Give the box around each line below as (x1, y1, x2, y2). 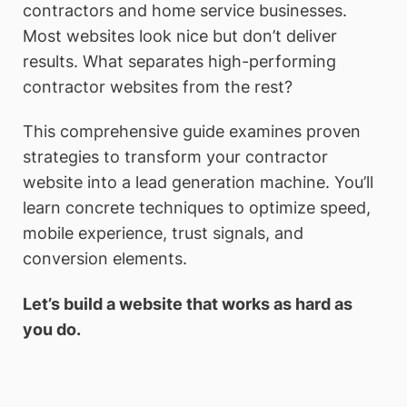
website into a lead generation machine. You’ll (23, 173, 373, 193)
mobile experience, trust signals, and (23, 223, 303, 243)
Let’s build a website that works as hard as (23, 293, 352, 313)
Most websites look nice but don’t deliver (23, 25, 337, 45)
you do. (23, 319, 81, 339)
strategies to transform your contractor (23, 147, 328, 167)
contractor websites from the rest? (23, 76, 293, 96)
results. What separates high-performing (23, 51, 336, 71)
